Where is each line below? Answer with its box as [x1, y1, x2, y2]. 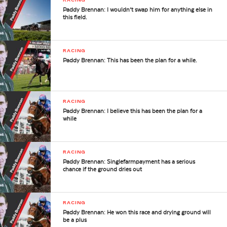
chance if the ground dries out [63, 166, 142, 173]
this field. [63, 14, 88, 21]
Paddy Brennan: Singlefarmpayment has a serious [63, 158, 196, 165]
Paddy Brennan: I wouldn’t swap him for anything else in [63, 6, 213, 13]
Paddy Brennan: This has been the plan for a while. [63, 57, 198, 64]
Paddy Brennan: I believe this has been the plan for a [63, 107, 203, 115]
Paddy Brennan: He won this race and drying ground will [63, 209, 211, 216]
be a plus [63, 216, 87, 223]
